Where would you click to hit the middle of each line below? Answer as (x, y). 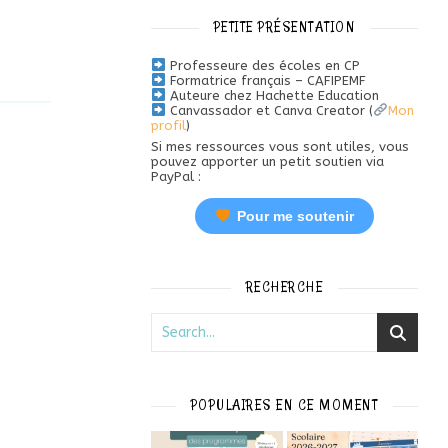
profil (168, 125)
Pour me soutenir (295, 216)
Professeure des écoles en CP (262, 65)
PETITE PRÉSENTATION (284, 27)
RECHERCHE (284, 287)
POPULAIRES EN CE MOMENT (284, 405)
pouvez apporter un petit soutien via (267, 161)
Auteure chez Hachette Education (272, 95)
